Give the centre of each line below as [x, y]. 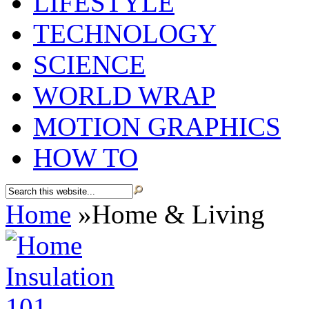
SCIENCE [89, 64]
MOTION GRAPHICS [157, 127]
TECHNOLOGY [125, 33]
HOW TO [86, 158]
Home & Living [178, 214]
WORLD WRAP [124, 96]
